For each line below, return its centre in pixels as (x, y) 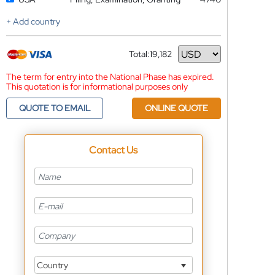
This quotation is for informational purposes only (97, 87)
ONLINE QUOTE (176, 108)
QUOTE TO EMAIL (54, 108)
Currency (146, 59)
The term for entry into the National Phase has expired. (110, 77)
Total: (139, 54)
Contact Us (114, 150)
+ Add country (33, 21)
